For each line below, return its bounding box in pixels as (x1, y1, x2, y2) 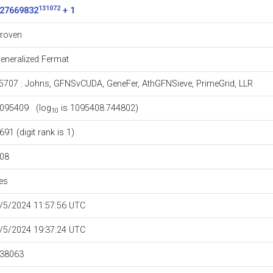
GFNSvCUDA (53, 78, 102, 89)
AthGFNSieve (141, 78, 192, 89)
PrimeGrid (196, 78, 235, 89)
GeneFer (106, 78, 138, 89)
